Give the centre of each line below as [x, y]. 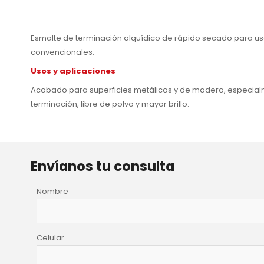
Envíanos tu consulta [103, 166]
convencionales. [62, 52]
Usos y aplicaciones [73, 71]
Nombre [52, 191]
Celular [50, 237]
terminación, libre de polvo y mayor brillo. [110, 104]
